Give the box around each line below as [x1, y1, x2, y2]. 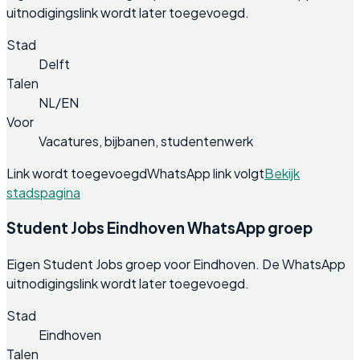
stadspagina [6, 183, 80, 201]
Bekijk [264, 164, 300, 182]
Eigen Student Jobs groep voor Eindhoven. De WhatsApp [6, 256, 346, 273]
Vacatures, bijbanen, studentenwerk [39, 132, 253, 149]
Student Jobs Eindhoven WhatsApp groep [6, 219, 313, 238]
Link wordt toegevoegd [6, 164, 147, 182]
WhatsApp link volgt [147, 164, 264, 182]
